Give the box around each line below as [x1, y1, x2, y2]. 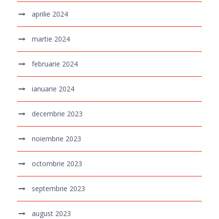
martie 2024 [32, 34, 70, 44]
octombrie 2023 [32, 159, 82, 169]
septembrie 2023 [32, 184, 85, 194]
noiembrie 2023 [32, 134, 81, 144]
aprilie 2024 [32, 9, 68, 19]
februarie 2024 [32, 59, 78, 69]
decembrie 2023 [32, 109, 83, 119]
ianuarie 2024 [32, 84, 74, 94]
